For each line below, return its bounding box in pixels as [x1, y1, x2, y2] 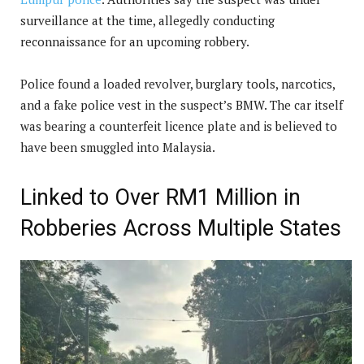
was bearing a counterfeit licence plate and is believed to [20, 117, 337, 134]
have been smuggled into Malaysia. [20, 138, 215, 155]
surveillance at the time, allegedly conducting [20, 11, 275, 28]
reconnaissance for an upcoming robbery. [20, 32, 249, 50]
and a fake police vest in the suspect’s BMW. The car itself [20, 96, 343, 113]
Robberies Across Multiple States [20, 214, 341, 241]
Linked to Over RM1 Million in [20, 184, 301, 210]
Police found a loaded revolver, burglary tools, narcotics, [20, 75, 335, 92]
